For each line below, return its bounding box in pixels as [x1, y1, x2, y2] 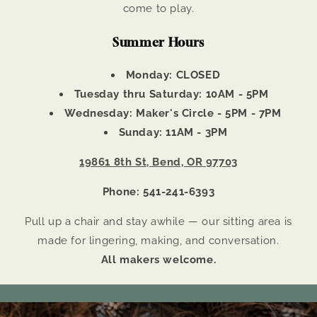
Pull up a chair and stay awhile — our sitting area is [25, 215, 292, 229]
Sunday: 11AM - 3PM [118, 126, 228, 139]
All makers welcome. [100, 253, 217, 267]
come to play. [122, 2, 195, 16]
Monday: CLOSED [125, 69, 221, 82]
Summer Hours [112, 35, 205, 50]
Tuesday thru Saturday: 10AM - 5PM [74, 88, 272, 101]
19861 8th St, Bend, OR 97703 [79, 156, 238, 169]
